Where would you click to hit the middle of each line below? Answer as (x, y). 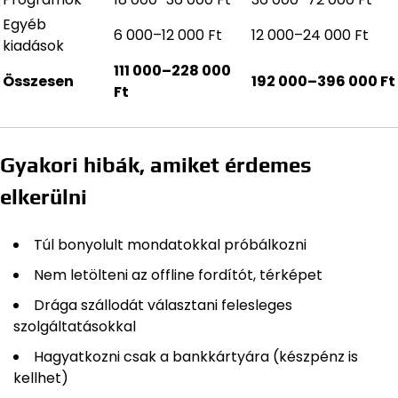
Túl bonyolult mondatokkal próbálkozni (170, 245)
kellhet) (41, 378)
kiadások (33, 45)
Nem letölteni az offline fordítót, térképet (178, 275)
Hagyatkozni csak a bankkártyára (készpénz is (196, 357)
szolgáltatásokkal (75, 327)
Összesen (38, 81)
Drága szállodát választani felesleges (163, 306)
